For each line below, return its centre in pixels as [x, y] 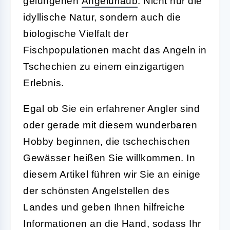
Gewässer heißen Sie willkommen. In [109, 158]
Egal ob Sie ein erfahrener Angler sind [111, 108]
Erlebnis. [44, 83]
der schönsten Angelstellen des [96, 190]
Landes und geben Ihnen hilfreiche [104, 207]
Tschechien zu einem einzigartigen [104, 66]
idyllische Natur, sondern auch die [102, 17]
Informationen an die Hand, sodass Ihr [112, 223]
